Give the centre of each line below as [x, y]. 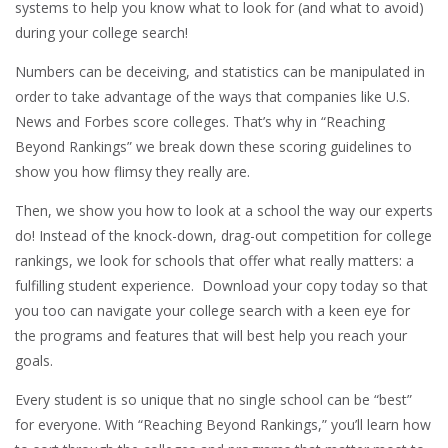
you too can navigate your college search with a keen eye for [212, 311]
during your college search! [101, 33]
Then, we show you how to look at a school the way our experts [224, 211]
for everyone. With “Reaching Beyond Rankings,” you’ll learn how [223, 425]
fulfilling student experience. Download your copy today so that [221, 286]
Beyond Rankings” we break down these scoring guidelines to [213, 147]
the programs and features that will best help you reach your [211, 336]
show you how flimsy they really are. [132, 172]
